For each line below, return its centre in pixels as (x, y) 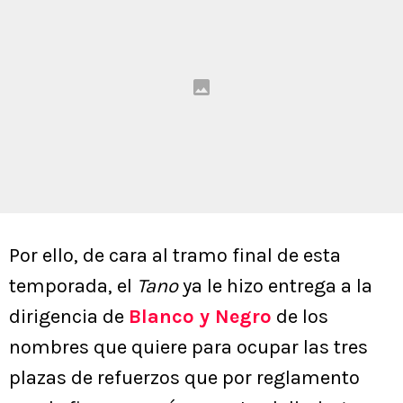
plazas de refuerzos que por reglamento (184, 378)
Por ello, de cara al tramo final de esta (175, 256)
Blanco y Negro (200, 317)
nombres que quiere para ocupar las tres (188, 348)
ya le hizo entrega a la (278, 287)
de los (300, 317)
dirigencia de (69, 317)
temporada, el (73, 287)
